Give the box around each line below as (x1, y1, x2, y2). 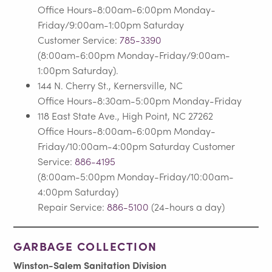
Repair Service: (38, 199, 107, 214)
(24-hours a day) (149, 199, 225, 214)
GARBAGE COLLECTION (13, 237, 157, 254)
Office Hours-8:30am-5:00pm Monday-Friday (38, 93, 242, 107)
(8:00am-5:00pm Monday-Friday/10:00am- (38, 169, 234, 183)
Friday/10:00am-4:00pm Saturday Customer (38, 138, 236, 153)
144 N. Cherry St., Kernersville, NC (38, 78, 183, 92)
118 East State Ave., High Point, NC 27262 (38, 108, 214, 123)
